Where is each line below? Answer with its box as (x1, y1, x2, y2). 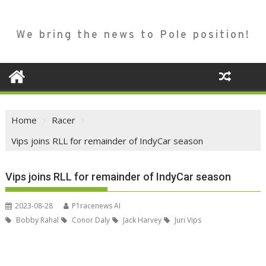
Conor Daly (70, 215, 110, 226)
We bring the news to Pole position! (15, 28, 251, 41)
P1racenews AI (72, 201, 121, 211)
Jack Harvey (121, 215, 162, 226)
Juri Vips (173, 215, 202, 226)
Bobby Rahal (14, 215, 59, 226)
